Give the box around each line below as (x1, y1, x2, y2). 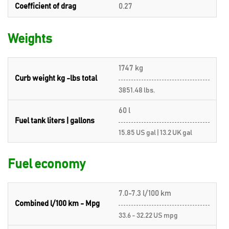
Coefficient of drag (15, 3, 76, 10)
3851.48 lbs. (119, 87, 155, 94)
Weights (8, 33, 52, 45)
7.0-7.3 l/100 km (119, 190, 171, 197)
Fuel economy (8, 158, 85, 171)
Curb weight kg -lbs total (15, 75, 97, 82)
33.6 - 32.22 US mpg (119, 212, 178, 219)
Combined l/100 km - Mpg (15, 200, 100, 208)
